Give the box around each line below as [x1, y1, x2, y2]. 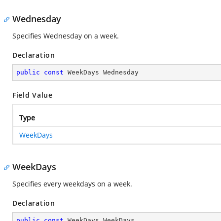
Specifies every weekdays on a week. [12, 179, 132, 188]
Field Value [12, 90, 53, 100]
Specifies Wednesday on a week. [12, 31, 119, 40]
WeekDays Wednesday [64, 69, 139, 76]
